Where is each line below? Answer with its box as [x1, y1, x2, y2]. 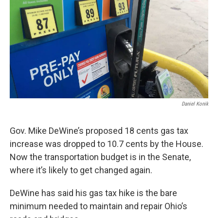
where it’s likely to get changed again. [10, 164, 152, 175]
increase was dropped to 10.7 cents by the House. [10, 138, 203, 149]
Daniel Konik [182, 100, 208, 107]
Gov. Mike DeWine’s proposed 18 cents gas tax [10, 125, 188, 136]
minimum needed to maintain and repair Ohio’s [10, 200, 187, 211]
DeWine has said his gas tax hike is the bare [10, 187, 177, 198]
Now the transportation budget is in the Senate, [10, 151, 191, 162]
